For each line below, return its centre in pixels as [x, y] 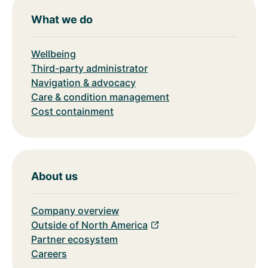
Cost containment [72, 111]
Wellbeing [54, 54]
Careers [49, 253]
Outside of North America [89, 225]
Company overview [75, 210]
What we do [62, 19]
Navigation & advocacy [83, 82]
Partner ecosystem [74, 239]
